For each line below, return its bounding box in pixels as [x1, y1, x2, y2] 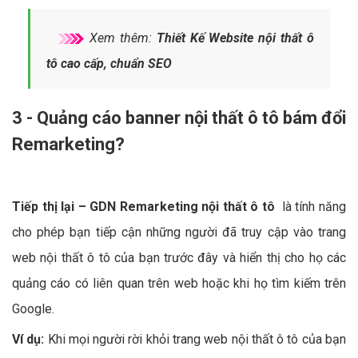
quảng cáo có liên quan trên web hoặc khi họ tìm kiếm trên [12, 275, 346, 291]
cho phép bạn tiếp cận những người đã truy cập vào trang [12, 224, 346, 240]
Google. [12, 300, 54, 316]
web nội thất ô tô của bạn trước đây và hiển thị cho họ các [12, 249, 346, 265]
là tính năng [278, 198, 347, 214]
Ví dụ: [12, 331, 48, 347]
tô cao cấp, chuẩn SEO [46, 55, 172, 71]
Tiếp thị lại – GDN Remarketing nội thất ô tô [12, 198, 279, 214]
